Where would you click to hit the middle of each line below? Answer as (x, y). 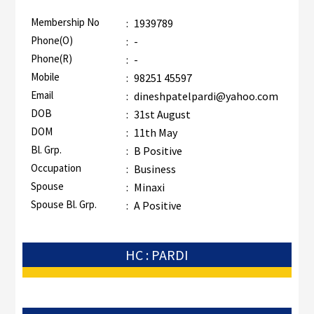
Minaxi (148, 187)
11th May (154, 133)
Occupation (56, 168)
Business (155, 169)
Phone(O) (52, 41)
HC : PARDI (157, 254)
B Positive (158, 151)
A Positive (157, 206)
